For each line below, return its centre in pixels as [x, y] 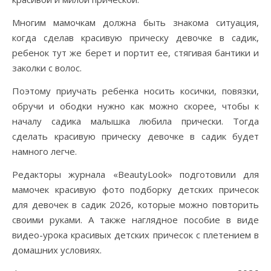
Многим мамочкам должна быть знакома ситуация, [135, 22]
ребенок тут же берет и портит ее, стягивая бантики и [135, 53]
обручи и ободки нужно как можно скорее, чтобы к [135, 106]
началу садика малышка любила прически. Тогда [135, 121]
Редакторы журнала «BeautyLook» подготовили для [135, 174]
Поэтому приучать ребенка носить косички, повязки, [135, 91]
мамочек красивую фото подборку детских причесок [135, 189]
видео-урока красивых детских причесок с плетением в [135, 235]
